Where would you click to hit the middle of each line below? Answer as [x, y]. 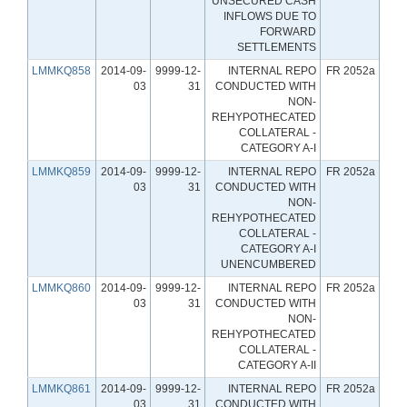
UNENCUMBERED [268, 264]
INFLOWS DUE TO [270, 16]
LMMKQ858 [61, 70]
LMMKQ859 [61, 171]
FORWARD [288, 31]
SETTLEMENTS [277, 47]
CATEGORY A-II [277, 365]
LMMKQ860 [61, 288]
